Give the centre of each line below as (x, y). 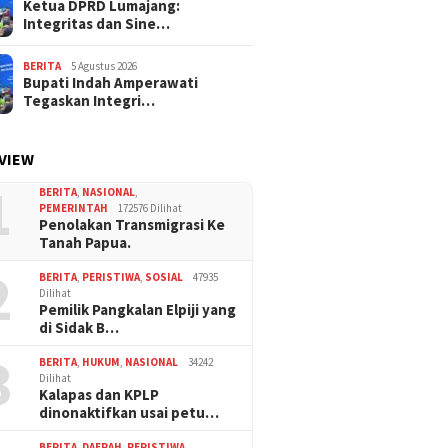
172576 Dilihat (150, 208)
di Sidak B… (79, 328)
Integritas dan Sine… (97, 24)
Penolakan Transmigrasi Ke (132, 225)
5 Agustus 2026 (104, 66)
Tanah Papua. (85, 243)
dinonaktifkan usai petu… (129, 413)
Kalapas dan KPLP (99, 395)
